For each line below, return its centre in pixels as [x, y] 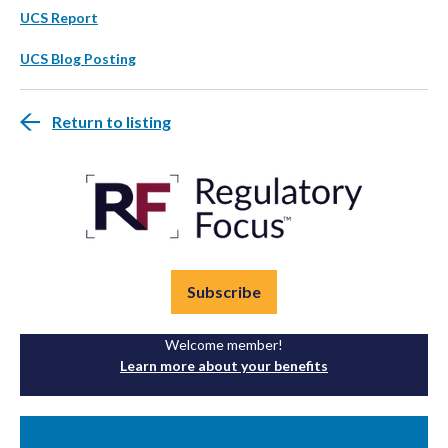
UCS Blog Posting [78, 59]
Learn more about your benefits [224, 366]
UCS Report [59, 18]
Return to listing [111, 122]
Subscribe [224, 292]
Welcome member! [224, 345]
